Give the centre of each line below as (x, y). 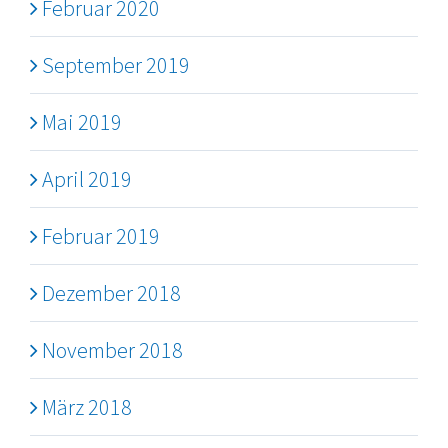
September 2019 (116, 65)
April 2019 (87, 179)
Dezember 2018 (111, 293)
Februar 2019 (101, 236)
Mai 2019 (82, 122)
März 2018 (87, 407)
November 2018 (112, 350)
